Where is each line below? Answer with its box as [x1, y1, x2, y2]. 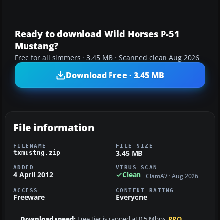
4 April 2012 [13, 170, 53, 180]
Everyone [116, 192, 147, 202]
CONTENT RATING [116, 187, 174, 193]
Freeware [13, 192, 45, 202]
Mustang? [15, 40, 58, 52]
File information [13, 121, 94, 135]
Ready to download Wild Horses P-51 [15, 28, 180, 40]
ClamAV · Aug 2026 [146, 172, 198, 180]
